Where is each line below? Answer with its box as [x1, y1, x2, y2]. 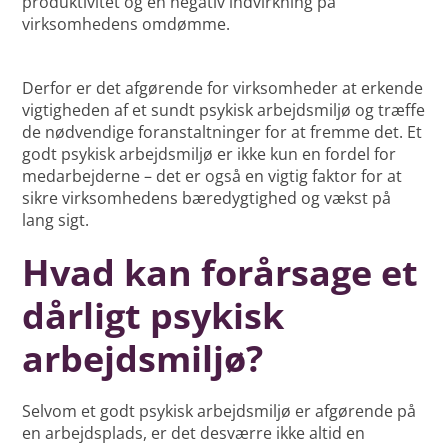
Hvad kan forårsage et [22, 248, 419, 298]
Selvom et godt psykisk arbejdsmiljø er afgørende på [22, 400, 417, 423]
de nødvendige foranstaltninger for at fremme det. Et [22, 121, 423, 144]
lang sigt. [22, 209, 90, 232]
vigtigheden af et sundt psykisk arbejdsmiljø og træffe [22, 99, 426, 122]
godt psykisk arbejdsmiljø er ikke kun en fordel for [22, 143, 397, 166]
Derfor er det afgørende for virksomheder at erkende [22, 77, 424, 100]
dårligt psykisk [22, 291, 285, 341]
